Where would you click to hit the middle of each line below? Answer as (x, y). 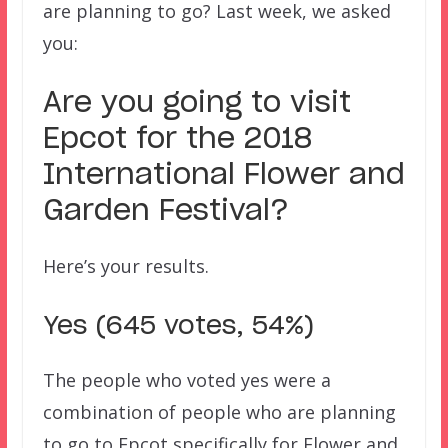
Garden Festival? (165, 211)
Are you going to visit (196, 103)
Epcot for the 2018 (177, 139)
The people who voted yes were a (186, 379)
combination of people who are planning (219, 411)
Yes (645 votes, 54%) (178, 326)
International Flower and (223, 175)
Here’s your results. (125, 265)
